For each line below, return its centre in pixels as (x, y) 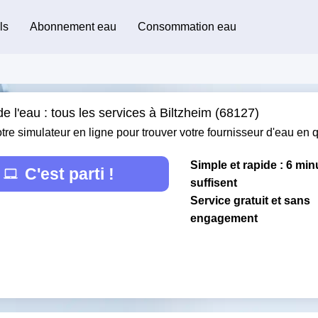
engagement (224, 218)
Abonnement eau (73, 26)
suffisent (214, 182)
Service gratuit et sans (250, 200)
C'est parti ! (70, 174)
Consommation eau (187, 26)
